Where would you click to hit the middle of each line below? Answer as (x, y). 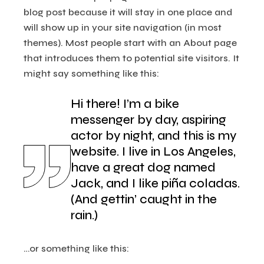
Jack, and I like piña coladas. (156, 184)
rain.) (85, 215)
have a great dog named (143, 168)
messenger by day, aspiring (149, 120)
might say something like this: (92, 73)
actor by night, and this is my (154, 136)
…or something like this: (77, 248)
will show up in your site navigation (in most (123, 27)
